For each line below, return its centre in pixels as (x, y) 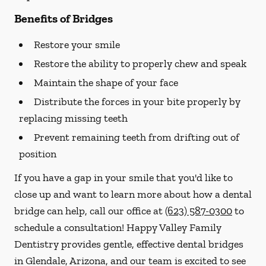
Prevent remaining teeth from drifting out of (137, 137)
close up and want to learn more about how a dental (133, 194)
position (38, 154)
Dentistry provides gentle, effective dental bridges (129, 244)
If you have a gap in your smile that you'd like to (123, 178)
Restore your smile (77, 45)
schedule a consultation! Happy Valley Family (118, 227)
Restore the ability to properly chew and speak (140, 64)
